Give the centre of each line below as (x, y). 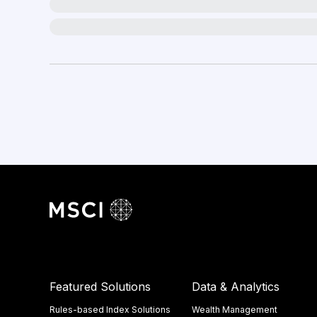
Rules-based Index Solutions (110, 310)
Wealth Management (234, 310)
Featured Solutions (100, 287)
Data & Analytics (235, 287)
